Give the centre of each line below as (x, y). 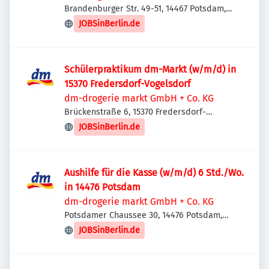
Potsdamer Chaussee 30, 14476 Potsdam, (143, 215)
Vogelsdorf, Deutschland (111, 125)
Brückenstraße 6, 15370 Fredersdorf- (135, 112)
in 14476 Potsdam (102, 187)
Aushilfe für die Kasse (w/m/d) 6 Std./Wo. (154, 173)
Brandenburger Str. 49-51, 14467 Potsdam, (145, 9)
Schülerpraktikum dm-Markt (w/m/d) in (150, 69)
